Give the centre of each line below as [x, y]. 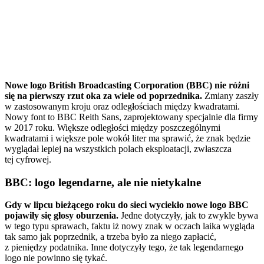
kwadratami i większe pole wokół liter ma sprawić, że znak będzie [128, 138]
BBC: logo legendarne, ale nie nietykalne [103, 182]
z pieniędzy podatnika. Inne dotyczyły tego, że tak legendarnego [124, 247]
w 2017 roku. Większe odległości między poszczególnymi [113, 127]
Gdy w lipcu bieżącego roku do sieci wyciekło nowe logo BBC [127, 205]
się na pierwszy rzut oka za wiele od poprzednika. [103, 95]
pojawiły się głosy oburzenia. [62, 216]
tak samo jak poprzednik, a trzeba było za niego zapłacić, [110, 237]
